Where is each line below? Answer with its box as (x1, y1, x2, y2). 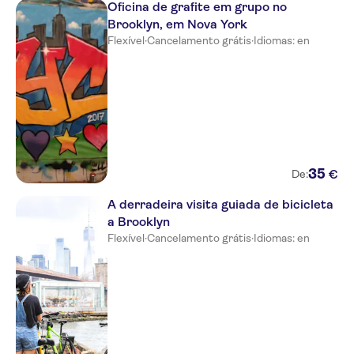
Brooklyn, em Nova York (107, 17, 247, 32)
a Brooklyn (107, 214, 170, 229)
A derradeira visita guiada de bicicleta (107, 197, 333, 212)
